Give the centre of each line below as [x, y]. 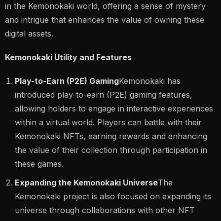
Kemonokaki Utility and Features [68, 57]
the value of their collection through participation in [111, 150]
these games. [39, 164]
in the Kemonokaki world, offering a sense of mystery [105, 6]
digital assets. [29, 34]
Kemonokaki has [150, 81]
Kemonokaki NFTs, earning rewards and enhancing [111, 136]
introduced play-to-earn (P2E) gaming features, [104, 95]
